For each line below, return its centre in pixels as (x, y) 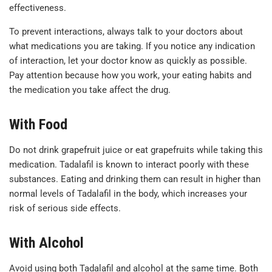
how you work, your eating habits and (176, 76)
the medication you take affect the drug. (90, 90)
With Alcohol (46, 243)
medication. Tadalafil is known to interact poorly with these (129, 165)
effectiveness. (38, 8)
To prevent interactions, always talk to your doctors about (126, 32)
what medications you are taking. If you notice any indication (132, 46)
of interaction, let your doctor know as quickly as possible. (128, 61)
